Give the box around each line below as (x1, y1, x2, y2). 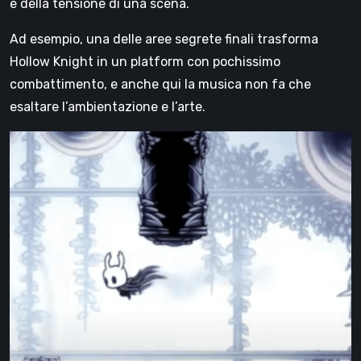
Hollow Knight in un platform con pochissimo (10, 53, 280, 69)
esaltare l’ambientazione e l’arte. (10, 98, 205, 114)
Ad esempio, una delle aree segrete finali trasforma (10, 31, 318, 47)
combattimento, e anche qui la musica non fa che (10, 76, 311, 92)
